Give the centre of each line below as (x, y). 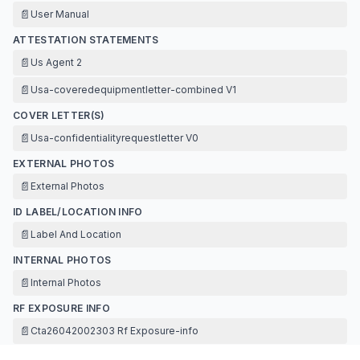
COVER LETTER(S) (59, 115)
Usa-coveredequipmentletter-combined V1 (133, 89)
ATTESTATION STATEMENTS (86, 39)
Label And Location (76, 234)
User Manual (60, 14)
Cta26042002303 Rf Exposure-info (115, 330)
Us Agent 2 (56, 62)
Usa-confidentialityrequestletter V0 (115, 137)
